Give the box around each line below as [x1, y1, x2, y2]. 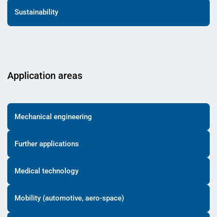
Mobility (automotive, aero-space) [15, 194, 124, 203]
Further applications [15, 139, 79, 148]
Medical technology [15, 167, 78, 176]
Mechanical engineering [15, 112, 92, 121]
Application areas [7, 69, 82, 81]
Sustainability [15, 8, 58, 17]
